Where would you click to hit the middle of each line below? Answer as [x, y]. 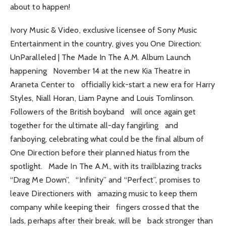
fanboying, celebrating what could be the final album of [109, 139]
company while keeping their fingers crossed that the [105, 207]
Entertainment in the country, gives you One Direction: [106, 44]
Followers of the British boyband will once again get [103, 112]
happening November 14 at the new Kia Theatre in [100, 71]
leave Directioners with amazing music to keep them [104, 194]
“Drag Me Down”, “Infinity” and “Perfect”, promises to [105, 180]
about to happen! [40, 7]
